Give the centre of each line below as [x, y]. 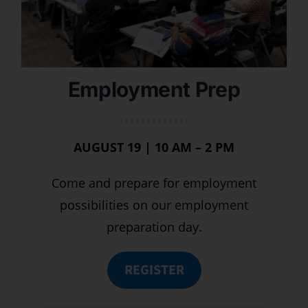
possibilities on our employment [154, 205]
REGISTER [154, 271]
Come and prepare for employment [154, 183]
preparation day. [154, 227]
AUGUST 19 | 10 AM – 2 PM [154, 147]
